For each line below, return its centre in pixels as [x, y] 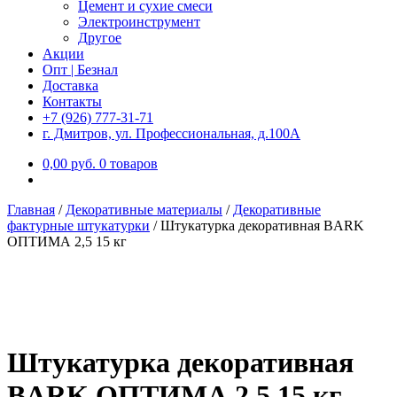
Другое [100, 38]
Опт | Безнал [80, 70]
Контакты [72, 101]
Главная [31, 210]
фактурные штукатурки [78, 226]
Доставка [70, 86]
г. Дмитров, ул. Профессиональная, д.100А [171, 133]
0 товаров [128, 163]
